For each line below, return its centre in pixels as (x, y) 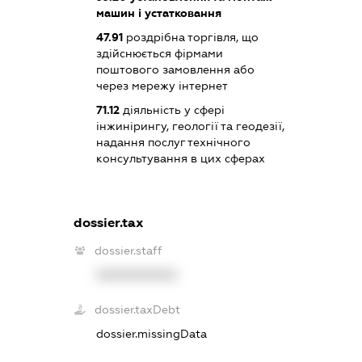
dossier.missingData (152, 333)
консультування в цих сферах (181, 159)
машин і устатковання (159, 13)
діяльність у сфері (173, 110)
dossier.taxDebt (138, 309)
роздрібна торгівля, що (191, 38)
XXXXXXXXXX (137, 274)
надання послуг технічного (174, 143)
